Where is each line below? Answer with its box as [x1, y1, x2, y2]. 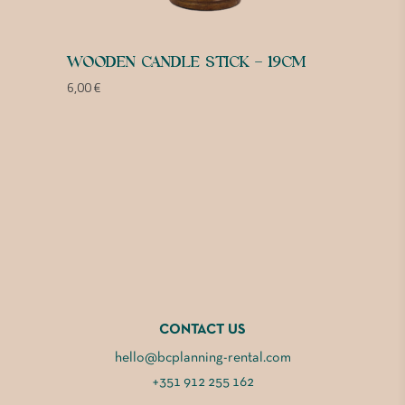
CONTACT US [159, 324, 246, 337]
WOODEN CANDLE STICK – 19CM [67, 53, 306, 71]
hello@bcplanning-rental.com [114, 352, 291, 365]
